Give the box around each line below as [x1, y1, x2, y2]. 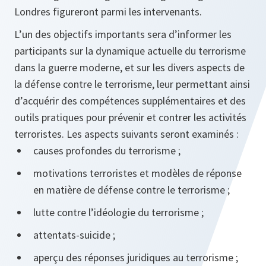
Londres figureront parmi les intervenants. [14, 5, 202, 19]
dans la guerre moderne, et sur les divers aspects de [14, 61, 245, 75]
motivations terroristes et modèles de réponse [33, 166, 242, 180]
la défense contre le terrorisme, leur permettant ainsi [14, 77, 250, 91]
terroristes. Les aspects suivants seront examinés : [14, 127, 239, 141]
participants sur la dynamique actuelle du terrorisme [14, 44, 246, 58]
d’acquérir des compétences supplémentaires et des [14, 94, 246, 108]
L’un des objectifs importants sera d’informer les [14, 27, 232, 42]
